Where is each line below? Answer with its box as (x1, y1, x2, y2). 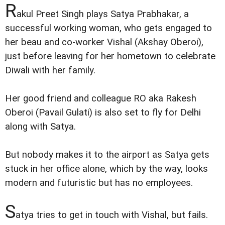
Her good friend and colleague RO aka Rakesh (5, 93, 196, 104)
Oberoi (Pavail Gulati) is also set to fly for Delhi (5, 107, 201, 119)
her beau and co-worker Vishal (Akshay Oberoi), (5, 37, 203, 48)
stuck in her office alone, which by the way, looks (5, 163, 208, 175)
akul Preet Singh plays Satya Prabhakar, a (17, 9, 189, 20)
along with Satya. (5, 121, 76, 133)
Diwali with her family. (5, 65, 95, 76)
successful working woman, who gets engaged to (5, 23, 212, 34)
